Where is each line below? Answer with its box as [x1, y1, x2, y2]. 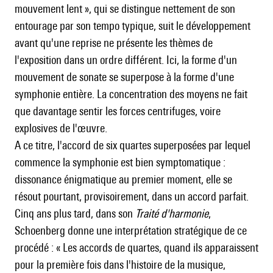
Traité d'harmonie [135, 207, 208, 221]
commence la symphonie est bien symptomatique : [15, 155, 225, 169]
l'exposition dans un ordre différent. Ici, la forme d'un [15, 53, 237, 67]
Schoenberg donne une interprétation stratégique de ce [15, 224, 247, 238]
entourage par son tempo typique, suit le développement [15, 19, 250, 33]
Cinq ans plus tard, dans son [15, 207, 135, 221]
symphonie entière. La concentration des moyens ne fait [15, 87, 247, 101]
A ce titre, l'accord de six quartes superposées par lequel [15, 138, 250, 152]
